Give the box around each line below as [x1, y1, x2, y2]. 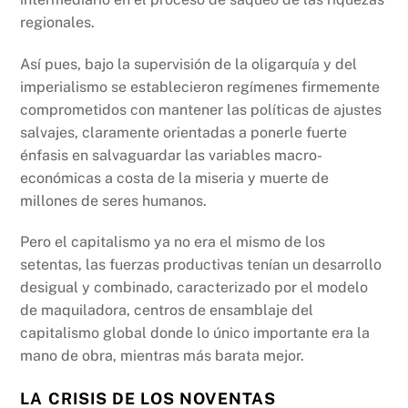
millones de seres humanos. [20, 191, 208, 209]
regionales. [20, 13, 96, 31]
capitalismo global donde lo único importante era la [20, 324, 371, 342]
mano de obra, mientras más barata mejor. [20, 347, 305, 365]
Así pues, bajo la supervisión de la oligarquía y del [20, 55, 358, 73]
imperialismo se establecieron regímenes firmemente [20, 77, 381, 96]
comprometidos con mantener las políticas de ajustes [20, 100, 382, 118]
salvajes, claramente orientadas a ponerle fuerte [20, 123, 348, 141]
